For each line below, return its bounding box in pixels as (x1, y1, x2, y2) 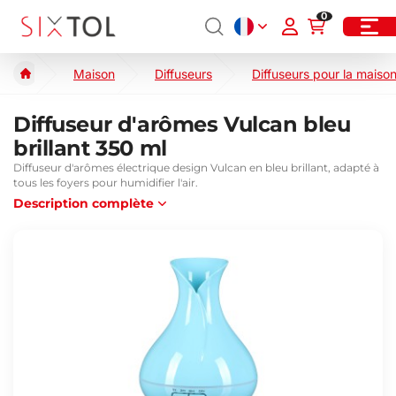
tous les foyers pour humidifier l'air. (13, 176, 198, 189)
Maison (73, 65, 115, 81)
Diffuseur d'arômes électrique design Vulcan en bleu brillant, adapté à (13, 161, 379, 174)
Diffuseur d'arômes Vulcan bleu (13, 111, 351, 137)
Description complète (13, 195, 154, 211)
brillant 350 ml (13, 135, 167, 161)
